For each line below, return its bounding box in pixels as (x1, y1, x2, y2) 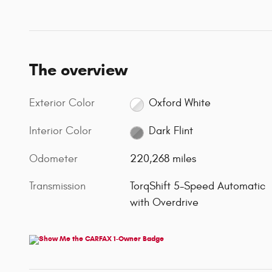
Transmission (29, 180, 86, 193)
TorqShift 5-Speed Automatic (130, 180, 266, 193)
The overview (29, 59, 127, 80)
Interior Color (29, 124, 92, 137)
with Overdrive (130, 196, 199, 209)
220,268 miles (130, 152, 197, 166)
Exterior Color (29, 96, 95, 109)
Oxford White (148, 97, 211, 110)
